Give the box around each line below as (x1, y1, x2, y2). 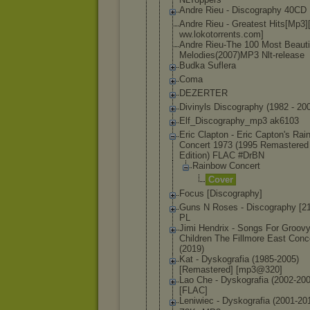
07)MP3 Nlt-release (228, 50, 304, 60)
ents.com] (224, 29, 264, 39)
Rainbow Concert (192, 161, 260, 171)
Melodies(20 (179, 50, 228, 60)
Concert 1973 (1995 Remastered (179, 140, 309, 150)
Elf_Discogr (179, 116, 226, 126)
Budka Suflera (179, 60, 236, 71)
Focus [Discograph (179, 188, 255, 199)
